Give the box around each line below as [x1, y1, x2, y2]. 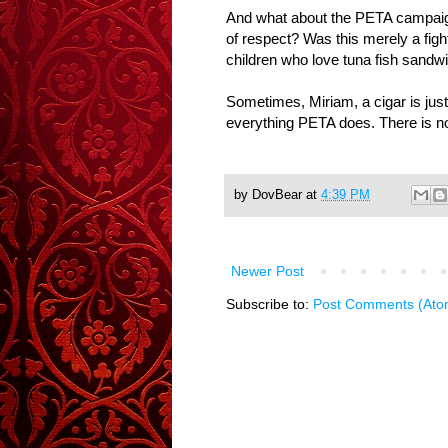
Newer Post [231, 263, 304, 280]
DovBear [252, 187, 302, 202]
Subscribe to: [226, 296, 313, 313]
